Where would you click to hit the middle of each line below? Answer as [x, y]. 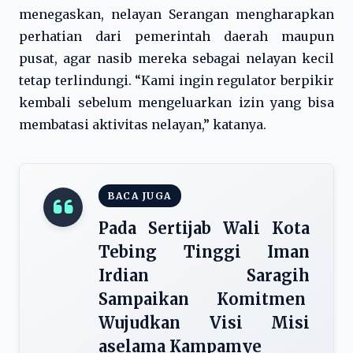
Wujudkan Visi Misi [204, 323]
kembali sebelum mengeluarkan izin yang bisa [176, 102]
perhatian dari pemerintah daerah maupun [176, 36]
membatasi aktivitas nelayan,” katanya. [143, 124]
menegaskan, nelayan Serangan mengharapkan [176, 14]
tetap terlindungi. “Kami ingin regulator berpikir [176, 80]
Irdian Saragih [204, 275]
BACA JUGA [140, 196]
